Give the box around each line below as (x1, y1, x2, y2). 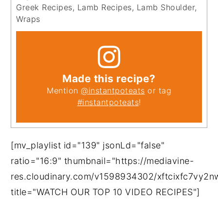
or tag (145, 85, 171, 95)
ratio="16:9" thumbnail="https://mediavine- (11, 155, 194, 166)
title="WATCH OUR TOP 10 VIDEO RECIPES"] (11, 186, 200, 197)
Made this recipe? (62, 72, 156, 85)
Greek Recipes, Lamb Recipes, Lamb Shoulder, (16, 2, 197, 12)
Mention (47, 85, 81, 95)
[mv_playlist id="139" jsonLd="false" (11, 140, 165, 150)
